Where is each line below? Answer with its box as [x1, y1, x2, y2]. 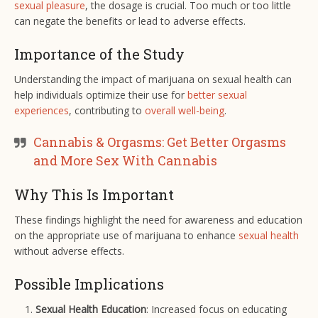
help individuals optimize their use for [14, 88, 187, 102]
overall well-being [145, 104, 224, 118]
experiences [14, 104, 69, 118]
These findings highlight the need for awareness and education [14, 213, 302, 227]
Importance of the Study [14, 45, 185, 64]
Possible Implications [14, 275, 164, 294]
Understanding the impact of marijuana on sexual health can [14, 72, 292, 87]
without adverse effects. [14, 244, 124, 258]
